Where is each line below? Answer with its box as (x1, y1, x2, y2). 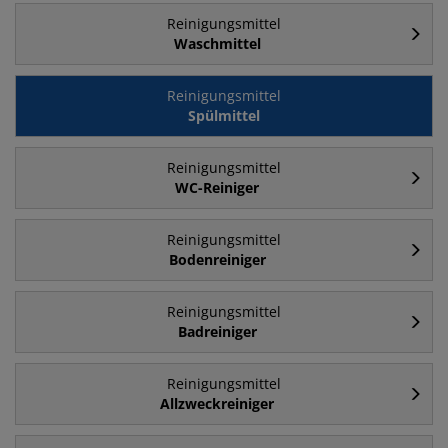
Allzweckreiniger (160, 394, 274, 414)
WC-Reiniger (175, 178, 259, 198)
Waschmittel (173, 34, 261, 54)
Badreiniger (177, 322, 257, 342)
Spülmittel (188, 106, 260, 126)
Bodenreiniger (168, 250, 266, 270)
